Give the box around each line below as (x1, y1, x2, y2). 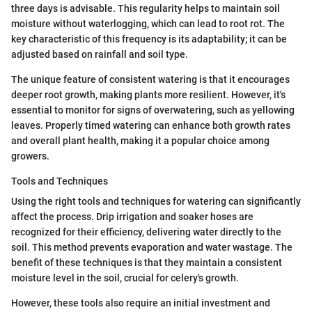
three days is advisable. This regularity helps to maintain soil (11, 3, 280, 15)
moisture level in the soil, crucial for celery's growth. (11, 272, 239, 284)
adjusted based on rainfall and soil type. (11, 49, 188, 61)
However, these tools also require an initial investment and (11, 297, 270, 309)
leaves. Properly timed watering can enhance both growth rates (11, 120, 290, 132)
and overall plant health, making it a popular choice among (11, 135, 270, 147)
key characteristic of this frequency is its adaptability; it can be (11, 33, 287, 45)
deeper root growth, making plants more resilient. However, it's (11, 89, 286, 101)
